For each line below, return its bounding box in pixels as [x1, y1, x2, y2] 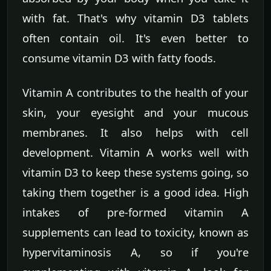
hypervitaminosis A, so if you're [22, 244, 249, 260]
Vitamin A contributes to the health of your [22, 84, 249, 100]
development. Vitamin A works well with [22, 144, 249, 160]
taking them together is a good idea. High [22, 184, 249, 200]
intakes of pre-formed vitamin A [22, 204, 249, 220]
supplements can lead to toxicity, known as [22, 224, 249, 240]
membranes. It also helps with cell [22, 124, 249, 140]
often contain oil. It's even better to [22, 30, 249, 45]
